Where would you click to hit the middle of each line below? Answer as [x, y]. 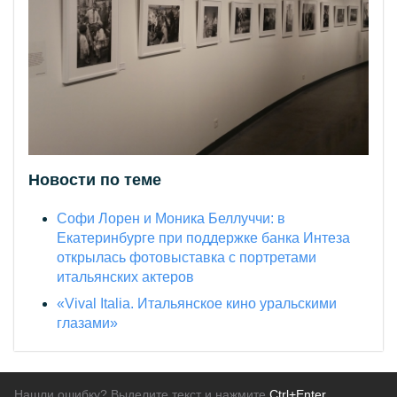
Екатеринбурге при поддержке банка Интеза [203, 238]
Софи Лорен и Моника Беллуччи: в [171, 219]
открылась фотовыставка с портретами [187, 258]
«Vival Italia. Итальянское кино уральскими [197, 304]
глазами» [87, 323]
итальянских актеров [125, 277]
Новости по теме [95, 180]
